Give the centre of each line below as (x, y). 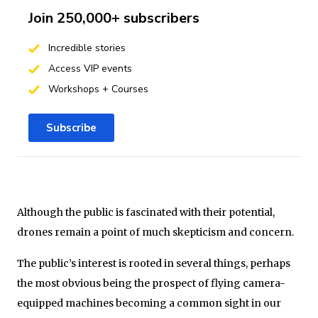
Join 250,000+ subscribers (114, 18)
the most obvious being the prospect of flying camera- (151, 283)
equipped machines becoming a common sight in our (149, 303)
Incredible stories (85, 48)
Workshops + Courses (97, 89)
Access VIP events (88, 68)
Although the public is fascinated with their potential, (146, 212)
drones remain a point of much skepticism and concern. (155, 232)
